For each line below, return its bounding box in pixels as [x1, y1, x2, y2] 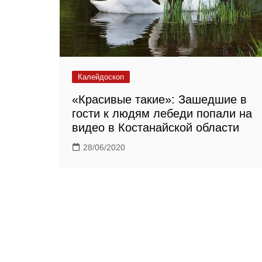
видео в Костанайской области [72, 121, 239, 135]
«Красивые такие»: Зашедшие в [72, 93, 247, 106]
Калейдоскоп [78, 73, 124, 82]
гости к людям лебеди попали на [72, 107, 252, 120]
